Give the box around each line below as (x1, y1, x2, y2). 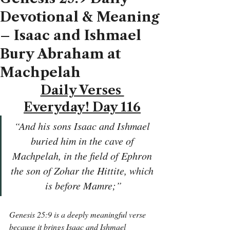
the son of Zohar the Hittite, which (11, 164, 156, 177)
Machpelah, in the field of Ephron (12, 149, 155, 162)
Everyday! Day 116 (24, 100, 141, 114)
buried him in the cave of (30, 134, 137, 147)
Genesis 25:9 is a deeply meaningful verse (9, 209, 148, 220)
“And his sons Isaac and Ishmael (14, 119, 152, 132)
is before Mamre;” (45, 179, 122, 192)
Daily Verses (40, 83, 124, 98)
